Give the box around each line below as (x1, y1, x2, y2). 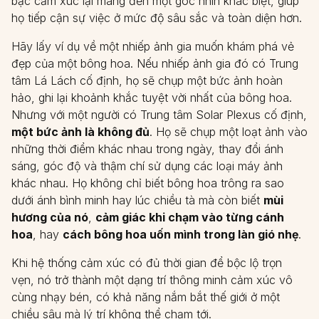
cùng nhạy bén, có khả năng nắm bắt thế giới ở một (11, 290, 280, 304)
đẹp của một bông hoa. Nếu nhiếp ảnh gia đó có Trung (11, 56, 298, 70)
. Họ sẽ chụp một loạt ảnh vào (150, 125, 308, 139)
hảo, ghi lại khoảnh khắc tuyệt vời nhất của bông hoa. (11, 90, 292, 105)
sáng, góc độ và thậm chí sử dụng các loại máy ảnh (11, 159, 283, 173)
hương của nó (11, 210, 88, 224)
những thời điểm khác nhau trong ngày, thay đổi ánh (11, 142, 283, 156)
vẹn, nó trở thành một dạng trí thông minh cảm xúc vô (11, 273, 293, 287)
